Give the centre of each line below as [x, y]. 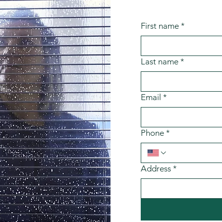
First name [160, 26]
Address [156, 168]
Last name [159, 61]
